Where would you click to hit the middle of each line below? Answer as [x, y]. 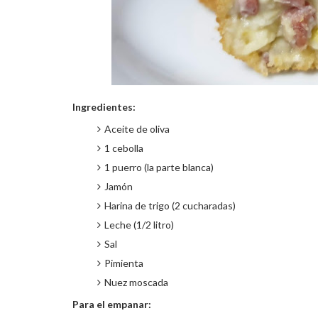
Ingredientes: [104, 107]
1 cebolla [124, 148]
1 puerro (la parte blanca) [159, 167]
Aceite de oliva [137, 129]
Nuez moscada [136, 282]
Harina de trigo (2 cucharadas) [170, 205]
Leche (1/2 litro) [139, 225]
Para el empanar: [112, 304]
